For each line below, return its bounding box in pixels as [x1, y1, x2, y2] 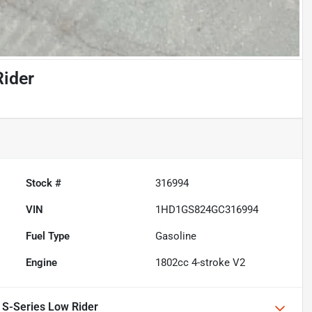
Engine [26, 256, 58, 270]
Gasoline [155, 230, 197, 243]
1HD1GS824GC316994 [155, 203, 259, 217]
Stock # [26, 177, 62, 190]
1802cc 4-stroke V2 [155, 256, 246, 270]
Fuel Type [26, 230, 70, 243]
